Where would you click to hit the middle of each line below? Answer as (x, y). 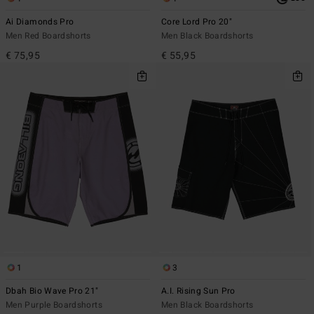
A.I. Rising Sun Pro (198, 291)
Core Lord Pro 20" (197, 22)
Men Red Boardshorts (48, 36)
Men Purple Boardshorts (54, 305)
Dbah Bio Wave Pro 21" (52, 291)
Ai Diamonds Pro (40, 22)
